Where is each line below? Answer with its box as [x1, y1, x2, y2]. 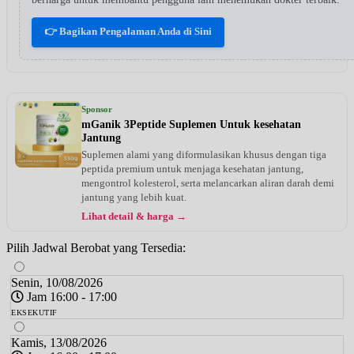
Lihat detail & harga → [81, 210, 186, 222]
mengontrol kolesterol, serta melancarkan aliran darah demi [81, 176, 334, 189]
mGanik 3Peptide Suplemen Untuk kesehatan [81, 118, 301, 130]
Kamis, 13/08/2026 [11, 335, 107, 349]
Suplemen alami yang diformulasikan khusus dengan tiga [81, 148, 326, 160]
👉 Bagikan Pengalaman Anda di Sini [44, 24, 212, 37]
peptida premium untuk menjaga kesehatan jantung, [81, 162, 303, 175]
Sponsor [81, 104, 112, 114]
